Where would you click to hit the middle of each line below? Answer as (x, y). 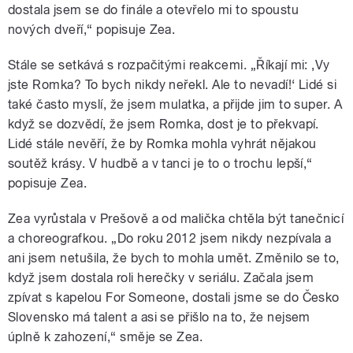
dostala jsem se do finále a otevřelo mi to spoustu (154, 10)
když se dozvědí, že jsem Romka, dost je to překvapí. (163, 124)
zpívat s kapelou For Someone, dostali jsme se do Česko (174, 298)
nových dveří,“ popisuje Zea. (92, 30)
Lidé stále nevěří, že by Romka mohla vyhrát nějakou (162, 144)
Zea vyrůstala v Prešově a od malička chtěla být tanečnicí (176, 219)
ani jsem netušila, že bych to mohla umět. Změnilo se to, (174, 258)
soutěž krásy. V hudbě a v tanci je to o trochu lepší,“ (160, 164)
